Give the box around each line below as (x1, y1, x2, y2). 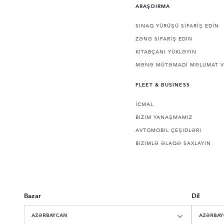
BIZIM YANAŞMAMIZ (135, 114, 192, 121)
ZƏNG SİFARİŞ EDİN (135, 36, 192, 42)
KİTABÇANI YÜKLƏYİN (135, 49, 196, 55)
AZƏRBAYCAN (31, 213, 67, 218)
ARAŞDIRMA (135, 4, 170, 9)
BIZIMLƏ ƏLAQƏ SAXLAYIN (135, 140, 211, 147)
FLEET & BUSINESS (135, 82, 190, 88)
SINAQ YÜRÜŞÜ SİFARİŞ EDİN (135, 23, 219, 29)
